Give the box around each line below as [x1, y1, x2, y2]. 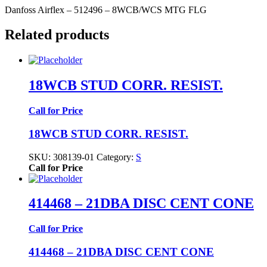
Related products [5, 27, 109, 43]
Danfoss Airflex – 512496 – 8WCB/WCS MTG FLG [5, 4, 207, 15]
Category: [97, 151, 136, 162]
